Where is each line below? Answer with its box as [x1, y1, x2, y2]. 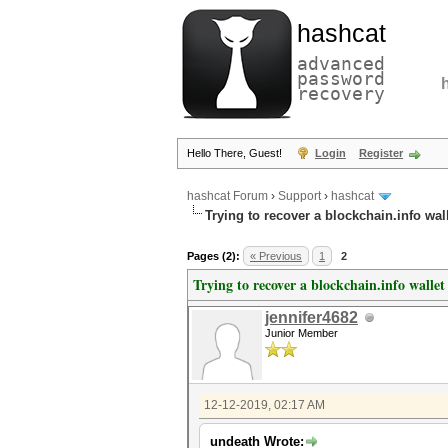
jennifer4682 [265, 309, 358, 326]
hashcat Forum [187, 189, 268, 204]
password [297, 68, 385, 89]
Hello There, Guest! [187, 147, 285, 159]
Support [278, 189, 321, 204]
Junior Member [265, 327, 338, 339]
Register [359, 147, 403, 159]
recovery [297, 83, 385, 104]
